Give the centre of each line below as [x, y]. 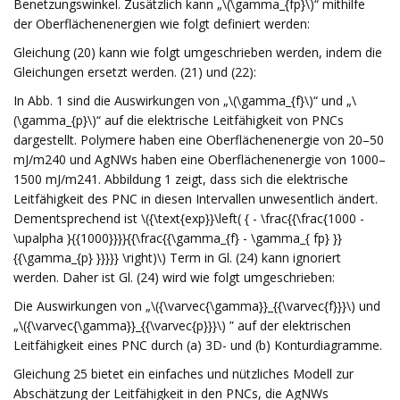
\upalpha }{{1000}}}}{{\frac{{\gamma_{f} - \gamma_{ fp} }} [178, 238]
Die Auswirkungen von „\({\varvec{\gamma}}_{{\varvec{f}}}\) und [197, 306]
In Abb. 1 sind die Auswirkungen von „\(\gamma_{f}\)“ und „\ [185, 100]
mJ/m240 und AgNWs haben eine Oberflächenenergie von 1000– [200, 159]
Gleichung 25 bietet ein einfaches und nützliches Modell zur [183, 374]
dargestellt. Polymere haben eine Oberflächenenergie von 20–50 [199, 140]
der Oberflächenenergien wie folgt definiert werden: [162, 24]
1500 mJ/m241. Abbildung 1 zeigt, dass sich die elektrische [181, 179]
